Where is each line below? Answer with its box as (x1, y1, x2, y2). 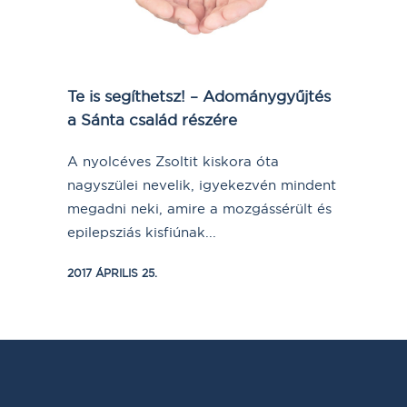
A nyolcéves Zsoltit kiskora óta (67, 153, 279, 171)
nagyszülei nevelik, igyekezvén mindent (67, 176, 336, 194)
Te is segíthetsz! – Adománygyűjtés (67, 86, 331, 106)
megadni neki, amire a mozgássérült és (67, 200, 332, 218)
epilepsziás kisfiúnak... (67, 223, 216, 242)
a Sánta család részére (67, 110, 237, 130)
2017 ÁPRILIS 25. (67, 266, 157, 281)
